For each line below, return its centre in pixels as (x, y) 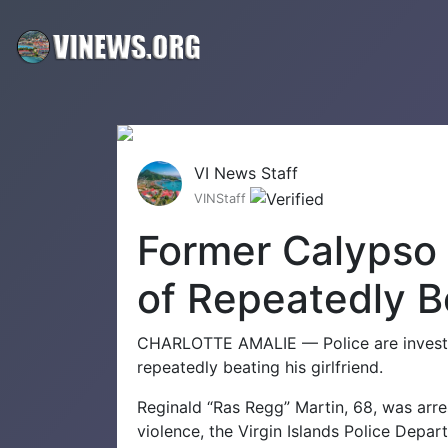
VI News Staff (246, 173)
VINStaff (222, 198)
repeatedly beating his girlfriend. (260, 366)
